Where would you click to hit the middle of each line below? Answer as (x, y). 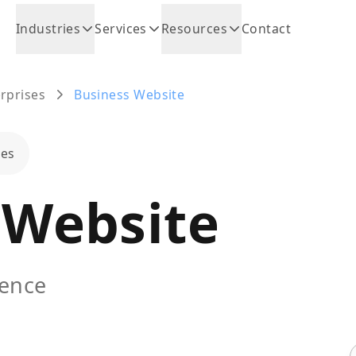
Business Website (130, 95)
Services (121, 29)
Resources (194, 29)
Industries (48, 29)
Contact (266, 29)
